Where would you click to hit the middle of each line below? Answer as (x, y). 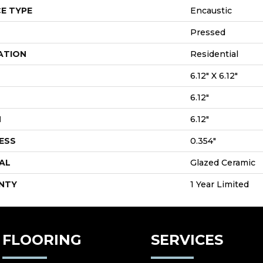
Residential (214, 54)
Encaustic (211, 11)
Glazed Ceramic (223, 163)
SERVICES (187, 240)
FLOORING (42, 240)
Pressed (208, 33)
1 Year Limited (220, 185)
